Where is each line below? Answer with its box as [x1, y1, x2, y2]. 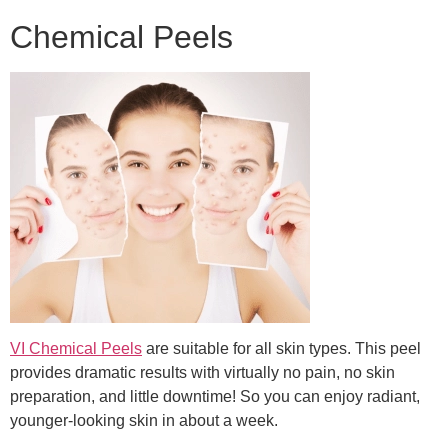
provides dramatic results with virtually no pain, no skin [10, 364, 395, 382]
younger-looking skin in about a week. [10, 412, 278, 430]
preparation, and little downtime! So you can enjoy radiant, [10, 388, 420, 406]
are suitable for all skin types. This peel [142, 340, 421, 358]
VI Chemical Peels [10, 340, 142, 358]
